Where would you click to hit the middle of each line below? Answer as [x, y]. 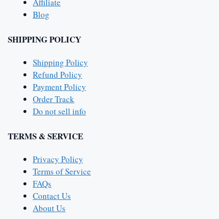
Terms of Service [62, 172]
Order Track [54, 99]
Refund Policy [57, 75]
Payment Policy [59, 87]
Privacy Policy [58, 159]
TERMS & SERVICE [45, 136]
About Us [49, 208]
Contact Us [52, 196]
